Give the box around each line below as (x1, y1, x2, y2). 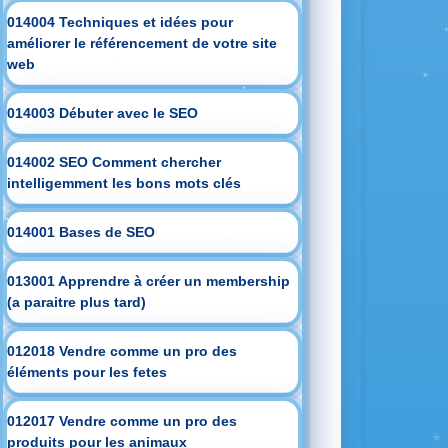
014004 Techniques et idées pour (7, 14, 234, 30)
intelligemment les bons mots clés (7, 175, 242, 191)
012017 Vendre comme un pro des (7, 413, 238, 429)
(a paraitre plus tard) (7, 294, 147, 310)
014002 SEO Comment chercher (7, 154, 222, 170)
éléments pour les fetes (7, 364, 168, 380)
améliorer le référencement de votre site (7, 35, 278, 51)
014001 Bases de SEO (7, 224, 156, 240)
